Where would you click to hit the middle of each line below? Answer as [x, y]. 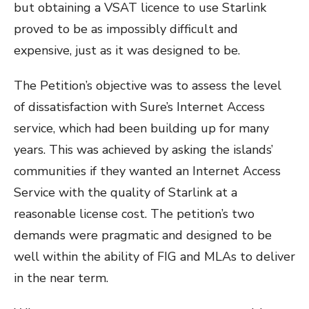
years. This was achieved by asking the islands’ [143, 149]
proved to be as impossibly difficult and [126, 29]
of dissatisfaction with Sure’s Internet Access [139, 107]
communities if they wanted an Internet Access [147, 171]
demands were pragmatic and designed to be [143, 235]
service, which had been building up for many [141, 128]
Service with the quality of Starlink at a [126, 192]
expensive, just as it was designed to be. [127, 50]
